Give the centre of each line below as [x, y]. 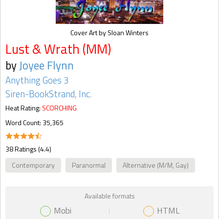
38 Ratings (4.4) [28, 149]
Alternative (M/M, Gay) [156, 165]
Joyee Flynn [46, 65]
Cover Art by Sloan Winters [109, 33]
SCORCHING [59, 108]
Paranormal [89, 165]
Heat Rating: [24, 108]
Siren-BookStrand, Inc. [48, 94]
